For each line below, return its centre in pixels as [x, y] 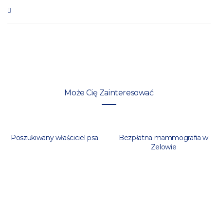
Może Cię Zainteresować [109, 92]
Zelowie [163, 147]
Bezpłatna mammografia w [163, 137]
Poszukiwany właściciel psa [54, 137]
